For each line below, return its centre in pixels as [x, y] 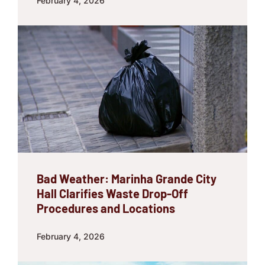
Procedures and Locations [106, 209]
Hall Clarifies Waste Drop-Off [112, 194]
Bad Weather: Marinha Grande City [127, 179]
